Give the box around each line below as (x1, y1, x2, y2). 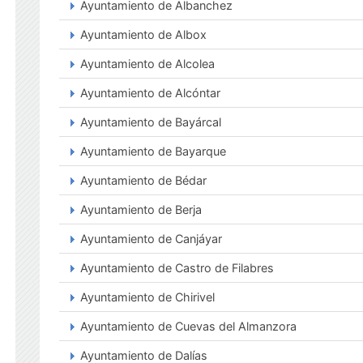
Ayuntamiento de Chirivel (80, 290, 215, 304)
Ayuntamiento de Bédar (80, 173, 207, 187)
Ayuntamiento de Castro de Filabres (80, 261, 274, 275)
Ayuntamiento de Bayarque (80, 144, 226, 158)
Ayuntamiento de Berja (80, 203, 202, 216)
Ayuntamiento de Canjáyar (80, 232, 222, 246)
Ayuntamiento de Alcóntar (80, 86, 220, 100)
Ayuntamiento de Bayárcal (80, 115, 221, 129)
